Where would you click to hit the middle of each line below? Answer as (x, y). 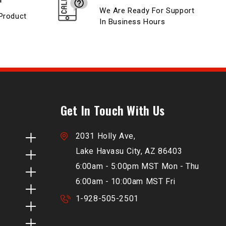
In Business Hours (132, 22)
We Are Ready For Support (147, 11)
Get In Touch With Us (112, 110)
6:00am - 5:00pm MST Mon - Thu (137, 166)
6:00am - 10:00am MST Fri (125, 182)
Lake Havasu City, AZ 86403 (129, 151)
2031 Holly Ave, (105, 136)
